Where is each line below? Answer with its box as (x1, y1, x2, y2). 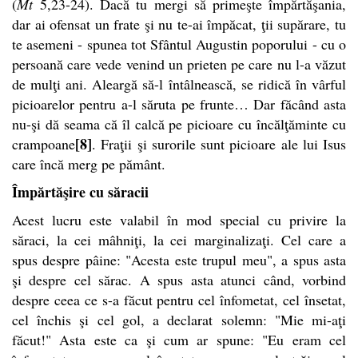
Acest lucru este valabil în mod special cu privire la (12, 209, 346, 229)
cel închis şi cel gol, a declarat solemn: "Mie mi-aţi (12, 309, 346, 329)
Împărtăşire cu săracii (12, 181, 149, 202)
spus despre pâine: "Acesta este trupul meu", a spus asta (12, 249, 346, 269)
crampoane (12, 133, 75, 153)
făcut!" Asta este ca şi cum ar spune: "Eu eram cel (12, 329, 346, 349)
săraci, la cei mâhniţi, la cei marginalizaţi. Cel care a (12, 229, 346, 249)
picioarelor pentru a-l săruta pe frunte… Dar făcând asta (12, 93, 346, 113)
